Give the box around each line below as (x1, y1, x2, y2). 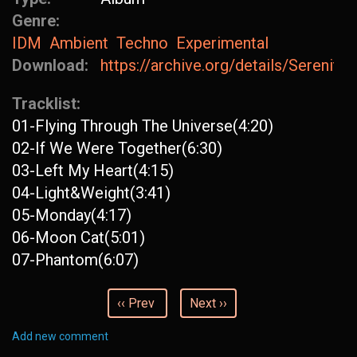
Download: (12, 56, 92, 75)
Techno (116, 33, 168, 53)
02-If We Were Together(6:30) (12, 139, 222, 158)
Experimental (176, 33, 269, 53)
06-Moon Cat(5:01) (12, 228, 145, 247)
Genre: (12, 11, 64, 30)
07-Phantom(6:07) (12, 250, 139, 269)
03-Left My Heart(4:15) (12, 161, 174, 180)
